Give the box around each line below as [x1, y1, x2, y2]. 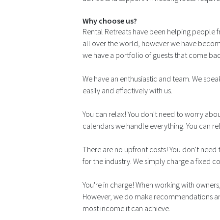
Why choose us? [82, 16, 137, 26]
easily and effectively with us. [82, 85, 172, 96]
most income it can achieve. [82, 203, 170, 214]
